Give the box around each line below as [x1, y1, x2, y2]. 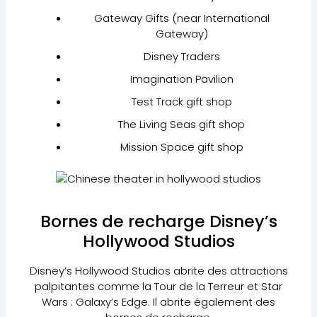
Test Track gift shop [131, 94, 232, 110]
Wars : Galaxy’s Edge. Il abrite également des [42, 294, 275, 310]
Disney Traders [143, 49, 220, 64]
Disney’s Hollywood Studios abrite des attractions [29, 263, 288, 279]
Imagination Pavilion [129, 71, 234, 87]
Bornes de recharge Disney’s [40, 209, 277, 234]
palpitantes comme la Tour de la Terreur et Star [35, 279, 282, 294]
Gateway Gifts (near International [93, 11, 270, 26]
